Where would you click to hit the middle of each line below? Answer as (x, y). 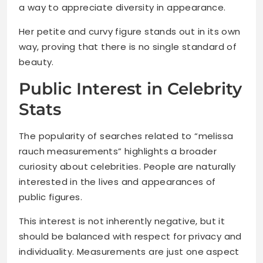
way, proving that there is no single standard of (128, 47)
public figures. (51, 197)
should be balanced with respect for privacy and (130, 237)
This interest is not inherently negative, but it (122, 221)
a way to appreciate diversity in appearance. (122, 8)
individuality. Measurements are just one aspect (129, 252)
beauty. (36, 62)
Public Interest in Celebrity (130, 89)
